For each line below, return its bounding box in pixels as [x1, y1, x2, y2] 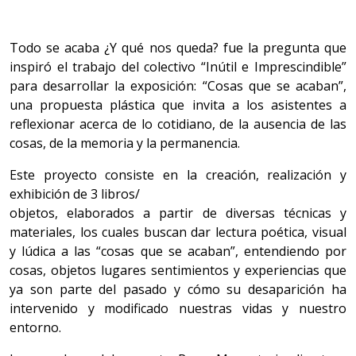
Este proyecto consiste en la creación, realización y [10, 166, 346, 184]
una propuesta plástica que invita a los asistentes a [10, 96, 346, 114]
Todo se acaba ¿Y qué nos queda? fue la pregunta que [10, 39, 346, 57]
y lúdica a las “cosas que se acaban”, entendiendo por [10, 242, 346, 261]
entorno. [10, 319, 61, 337]
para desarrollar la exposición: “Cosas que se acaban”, [10, 77, 346, 95]
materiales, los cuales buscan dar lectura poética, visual [10, 223, 346, 242]
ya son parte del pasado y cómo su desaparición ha [10, 281, 346, 299]
